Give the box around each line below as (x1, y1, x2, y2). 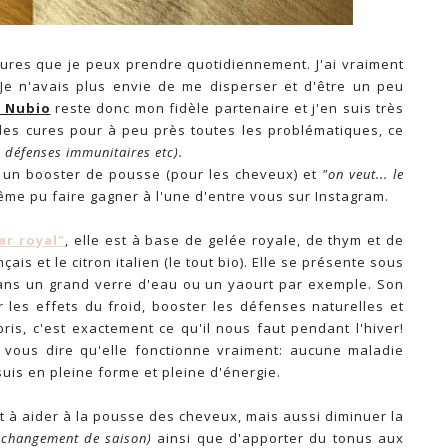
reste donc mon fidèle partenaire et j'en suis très (50, 98, 404, 117)
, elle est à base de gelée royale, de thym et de (65, 230, 405, 249)
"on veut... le (322, 164, 404, 183)
